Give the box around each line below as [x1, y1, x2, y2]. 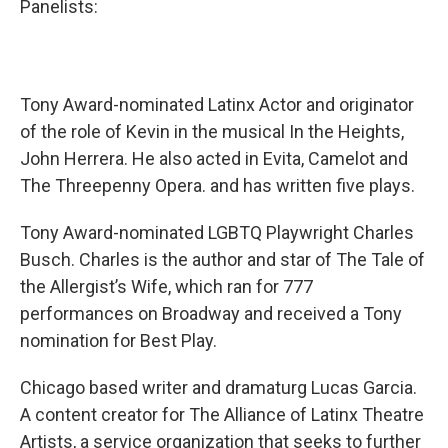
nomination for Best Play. [20, 330, 221, 351]
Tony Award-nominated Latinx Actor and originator [20, 94, 414, 115]
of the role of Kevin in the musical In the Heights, [20, 121, 404, 142]
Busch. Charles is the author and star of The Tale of [20, 249, 425, 270]
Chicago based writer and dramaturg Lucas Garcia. [20, 377, 417, 398]
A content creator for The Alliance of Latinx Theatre [20, 404, 424, 425]
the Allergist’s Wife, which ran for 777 [20, 276, 313, 297]
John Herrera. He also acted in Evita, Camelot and [20, 148, 408, 169]
